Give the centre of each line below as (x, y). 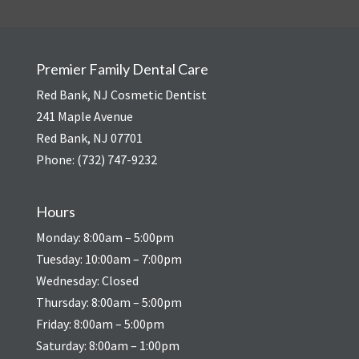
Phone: (56, 160)
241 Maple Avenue (84, 117)
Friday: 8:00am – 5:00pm (100, 323)
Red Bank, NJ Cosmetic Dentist (121, 95)
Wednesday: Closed (87, 280)
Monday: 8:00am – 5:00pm (105, 237)
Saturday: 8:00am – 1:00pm (107, 345)
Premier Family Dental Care (122, 69)
